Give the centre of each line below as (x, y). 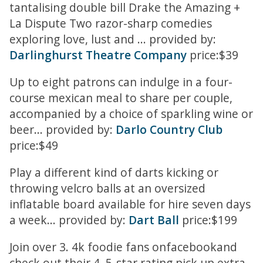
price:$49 (34, 145)
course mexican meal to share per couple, (121, 97)
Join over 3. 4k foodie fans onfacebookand (123, 247)
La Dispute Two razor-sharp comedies (111, 23)
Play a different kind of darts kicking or (114, 173)
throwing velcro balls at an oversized (107, 188)
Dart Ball (154, 220)
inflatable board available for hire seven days (130, 204)
